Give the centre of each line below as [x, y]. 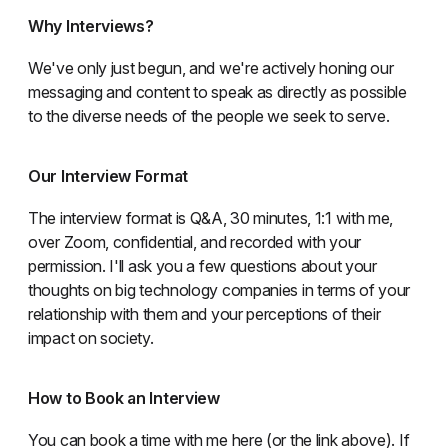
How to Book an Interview [124, 397]
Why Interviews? [91, 25]
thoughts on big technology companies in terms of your [219, 289]
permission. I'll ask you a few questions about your [202, 265]
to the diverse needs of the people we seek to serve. [209, 115]
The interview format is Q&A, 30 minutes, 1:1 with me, [211, 217]
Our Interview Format [108, 175]
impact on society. [91, 337]
